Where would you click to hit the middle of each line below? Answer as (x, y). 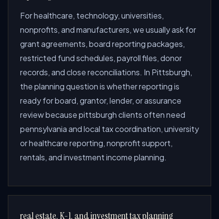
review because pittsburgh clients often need (103, 115)
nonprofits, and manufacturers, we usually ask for (108, 30)
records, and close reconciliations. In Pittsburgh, (106, 72)
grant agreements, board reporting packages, (102, 44)
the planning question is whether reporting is (100, 86)
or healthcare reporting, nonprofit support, (96, 143)
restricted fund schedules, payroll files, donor (101, 58)
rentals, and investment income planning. (93, 157)
